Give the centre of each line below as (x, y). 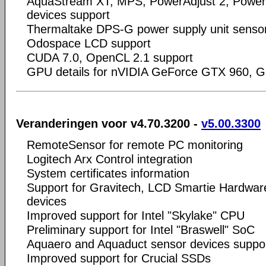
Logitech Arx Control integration (110, 159)
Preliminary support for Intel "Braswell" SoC (141, 230)
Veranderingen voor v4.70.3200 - (109, 123)
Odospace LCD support (89, 43)
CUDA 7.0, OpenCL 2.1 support (110, 57)
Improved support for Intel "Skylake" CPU (136, 216)
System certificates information (108, 173)
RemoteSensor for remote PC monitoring (135, 145)
